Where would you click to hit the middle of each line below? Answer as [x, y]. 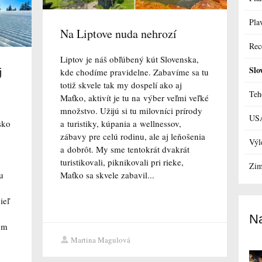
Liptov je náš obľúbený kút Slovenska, [129, 59]
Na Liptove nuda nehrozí [118, 34]
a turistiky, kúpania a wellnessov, [120, 124]
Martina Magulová [100, 240]
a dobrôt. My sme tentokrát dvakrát [125, 149]
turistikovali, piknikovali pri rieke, [122, 162]
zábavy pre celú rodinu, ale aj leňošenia [132, 137]
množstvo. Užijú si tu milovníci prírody [131, 111]
